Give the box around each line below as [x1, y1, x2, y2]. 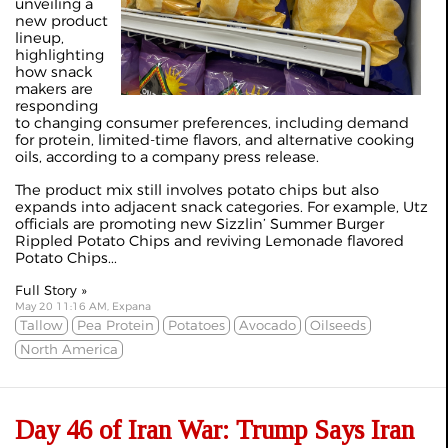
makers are [15, 80, 93, 99]
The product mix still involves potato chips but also [15, 181, 379, 200]
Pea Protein [77, 317, 154, 334]
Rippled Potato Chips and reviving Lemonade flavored [15, 232, 404, 251]
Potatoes [168, 317, 225, 334]
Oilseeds [310, 317, 366, 334]
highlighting [15, 46, 104, 65]
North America [20, 341, 118, 358]
